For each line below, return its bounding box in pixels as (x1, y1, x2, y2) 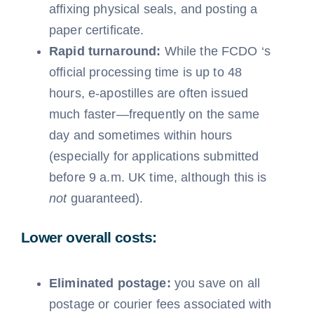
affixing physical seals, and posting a (48, 2, 258, 16)
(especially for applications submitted (48, 149, 259, 163)
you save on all (170, 276, 261, 290)
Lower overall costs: (20, 229, 157, 245)
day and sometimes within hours (48, 128, 233, 142)
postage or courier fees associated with (48, 297, 272, 311)
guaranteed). (67, 191, 144, 205)
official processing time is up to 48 (48, 65, 243, 79)
